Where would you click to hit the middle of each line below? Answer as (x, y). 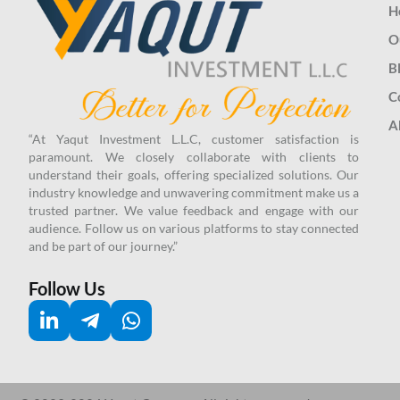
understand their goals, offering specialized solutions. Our (194, 174)
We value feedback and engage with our (241, 210)
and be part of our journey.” (103, 246)
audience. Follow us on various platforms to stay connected (194, 228)
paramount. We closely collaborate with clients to (194, 156)
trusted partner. (76, 210)
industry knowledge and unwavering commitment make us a (194, 192)
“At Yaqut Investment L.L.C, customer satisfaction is (194, 138)
